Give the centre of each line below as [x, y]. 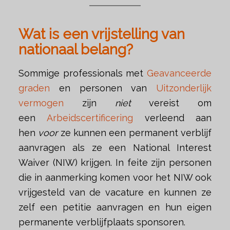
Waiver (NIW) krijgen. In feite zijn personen [115, 162]
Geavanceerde [179, 73]
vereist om [180, 103]
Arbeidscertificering [90, 118]
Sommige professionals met [83, 73]
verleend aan [172, 118]
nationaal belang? [75, 50]
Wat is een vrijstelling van [101, 34]
